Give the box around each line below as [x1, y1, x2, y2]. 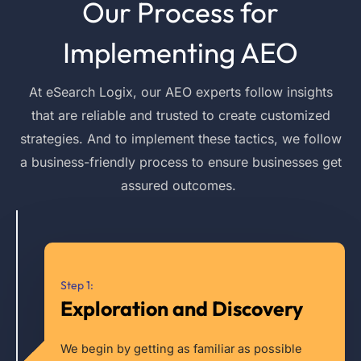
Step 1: [60, 277, 93, 293]
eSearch [45, 83, 95, 100]
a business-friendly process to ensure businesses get [19, 153, 342, 170]
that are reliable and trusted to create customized [31, 106, 330, 123]
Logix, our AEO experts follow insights [94, 83, 333, 100]
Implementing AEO [63, 34, 298, 70]
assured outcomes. [121, 176, 236, 193]
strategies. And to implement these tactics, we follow [19, 130, 342, 147]
